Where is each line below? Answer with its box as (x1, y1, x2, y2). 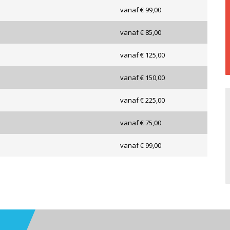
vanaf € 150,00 (120, 73, 165, 83)
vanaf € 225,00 (120, 95, 165, 105)
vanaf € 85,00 (120, 28, 161, 37)
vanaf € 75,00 (120, 118, 161, 128)
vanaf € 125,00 (120, 50, 165, 60)
